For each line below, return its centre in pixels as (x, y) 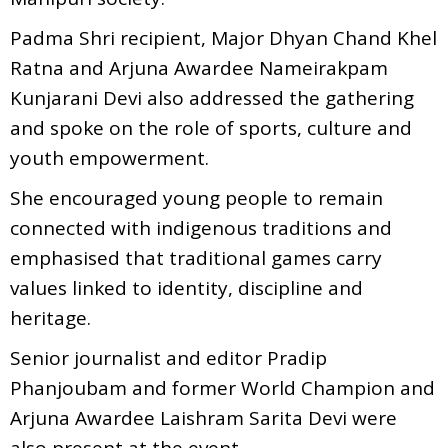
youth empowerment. (109, 157)
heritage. (50, 317)
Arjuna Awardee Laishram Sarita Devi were (203, 417)
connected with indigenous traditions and (201, 227)
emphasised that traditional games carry (196, 257)
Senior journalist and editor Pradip (168, 357)
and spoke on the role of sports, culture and (211, 127)
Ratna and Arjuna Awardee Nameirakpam (199, 67)
